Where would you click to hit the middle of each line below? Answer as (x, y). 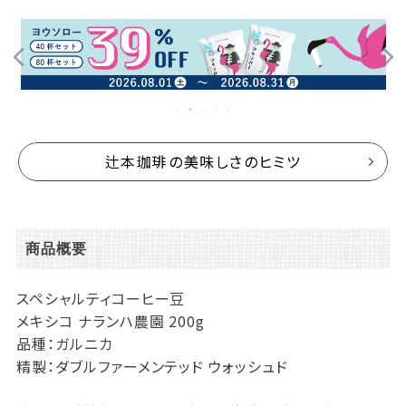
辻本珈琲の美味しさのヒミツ (203, 162)
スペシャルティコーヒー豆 (101, 299)
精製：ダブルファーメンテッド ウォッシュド (152, 367)
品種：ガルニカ (64, 344)
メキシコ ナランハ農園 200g (111, 321)
